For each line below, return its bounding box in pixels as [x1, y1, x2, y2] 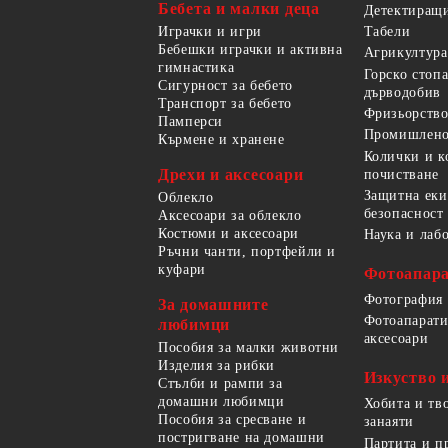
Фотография [363, 292, 443, 308]
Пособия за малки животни [158, 339, 340, 355]
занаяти [363, 414, 415, 430]
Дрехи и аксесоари [158, 165, 304, 183]
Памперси [158, 113, 224, 129]
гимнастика [158, 59, 235, 75]
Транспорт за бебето [158, 95, 292, 111]
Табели [363, 24, 411, 40]
